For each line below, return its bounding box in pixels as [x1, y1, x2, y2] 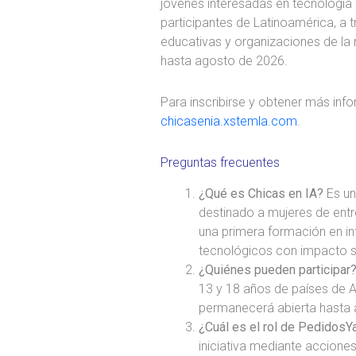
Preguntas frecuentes [161, 155, 280, 171]
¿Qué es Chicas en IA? [199, 186, 327, 202]
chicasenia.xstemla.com [161, 114, 297, 130]
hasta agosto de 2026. [161, 53, 288, 69]
